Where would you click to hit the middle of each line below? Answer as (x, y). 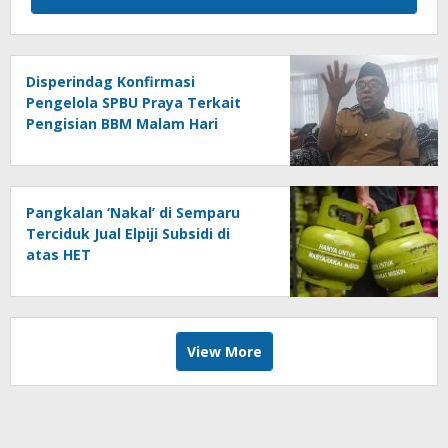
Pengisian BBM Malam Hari (122, 123)
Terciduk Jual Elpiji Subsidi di (128, 233)
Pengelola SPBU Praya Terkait (133, 102)
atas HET (58, 254)
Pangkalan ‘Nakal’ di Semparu (133, 212)
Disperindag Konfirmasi (110, 81)
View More (224, 351)
